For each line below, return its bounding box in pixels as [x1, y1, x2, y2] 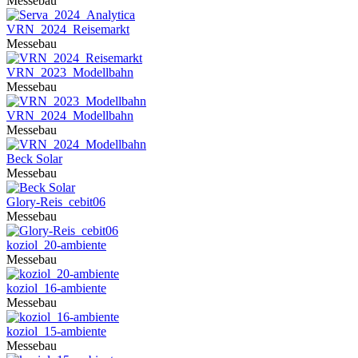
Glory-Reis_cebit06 [6, 195, 105, 209]
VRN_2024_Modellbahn [6, 109, 133, 122]
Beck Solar [6, 152, 62, 165]
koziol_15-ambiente [6, 324, 106, 338]
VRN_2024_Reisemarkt [6, 22, 129, 36]
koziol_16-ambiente [6, 281, 106, 295]
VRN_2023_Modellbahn [6, 66, 133, 79]
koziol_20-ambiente [6, 238, 106, 252]
